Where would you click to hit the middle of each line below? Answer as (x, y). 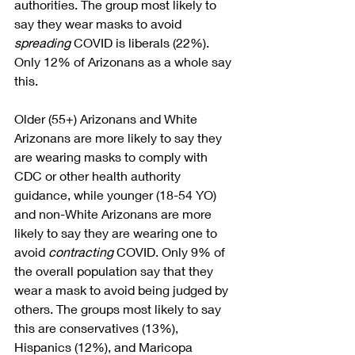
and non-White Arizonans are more (115, 213)
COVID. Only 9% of (171, 251)
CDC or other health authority (99, 175)
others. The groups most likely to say (119, 308)
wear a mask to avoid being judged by (123, 289)
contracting (81, 251)
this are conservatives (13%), (98, 327)
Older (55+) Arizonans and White (107, 118)
